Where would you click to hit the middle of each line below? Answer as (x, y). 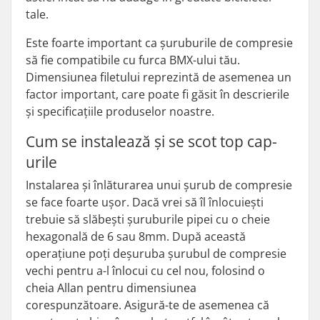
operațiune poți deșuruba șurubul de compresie (156, 254)
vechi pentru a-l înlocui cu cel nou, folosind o (145, 271)
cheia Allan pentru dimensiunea (111, 288)
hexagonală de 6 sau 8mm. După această (136, 236)
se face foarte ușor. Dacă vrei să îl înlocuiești (145, 202)
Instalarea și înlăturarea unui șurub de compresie (159, 185)
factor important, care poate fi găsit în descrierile (157, 94)
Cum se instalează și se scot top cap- (151, 141)
